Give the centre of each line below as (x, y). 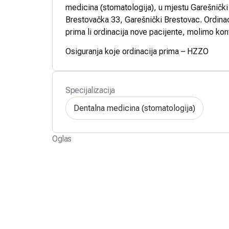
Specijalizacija (90, 90)
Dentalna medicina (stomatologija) (134, 108)
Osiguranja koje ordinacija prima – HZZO (137, 52)
